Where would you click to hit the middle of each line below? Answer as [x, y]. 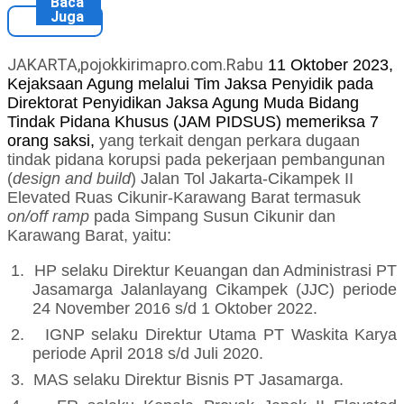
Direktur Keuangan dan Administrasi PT [255, 271]
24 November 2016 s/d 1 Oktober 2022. [175, 309]
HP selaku [73, 271]
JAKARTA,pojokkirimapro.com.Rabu [135, 65]
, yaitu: [147, 236]
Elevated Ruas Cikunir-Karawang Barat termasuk [184, 198]
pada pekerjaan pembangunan [275, 160]
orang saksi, [53, 141]
